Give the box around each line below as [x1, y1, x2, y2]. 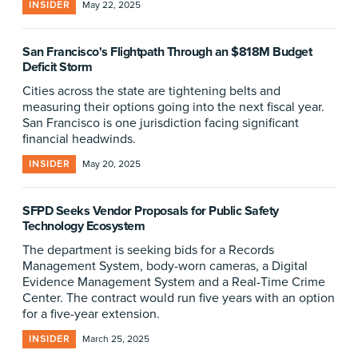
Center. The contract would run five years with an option [22, 290, 335, 306]
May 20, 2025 [82, 158, 141, 170]
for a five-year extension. [22, 306, 160, 322]
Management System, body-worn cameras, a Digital [22, 258, 308, 274]
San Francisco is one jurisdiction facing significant [22, 115, 299, 131]
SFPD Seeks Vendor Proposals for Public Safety [22, 203, 279, 219]
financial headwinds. [22, 131, 136, 147]
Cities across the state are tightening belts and [22, 83, 280, 99]
